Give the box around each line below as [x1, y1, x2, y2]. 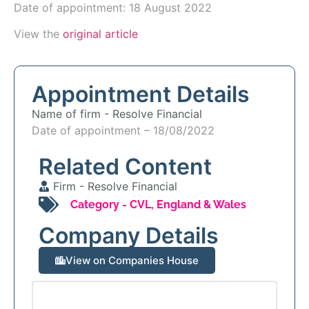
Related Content [39, 153, 212, 181]
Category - [70, 197, 127, 211]
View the [14, 26, 63, 41]
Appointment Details [32, 81, 250, 108]
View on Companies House [66, 254, 199, 268]
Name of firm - [32, 107, 112, 121]
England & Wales [157, 197, 246, 211]
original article [63, 26, 138, 41]
